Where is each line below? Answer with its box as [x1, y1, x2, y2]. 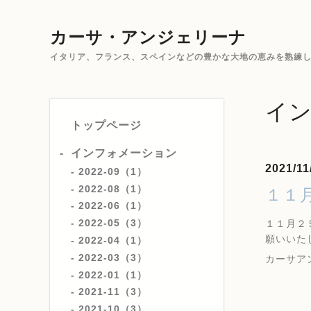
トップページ [71, 119, 142, 131]
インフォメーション [71, 147, 177, 159]
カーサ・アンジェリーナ [50, 28, 246, 47]
